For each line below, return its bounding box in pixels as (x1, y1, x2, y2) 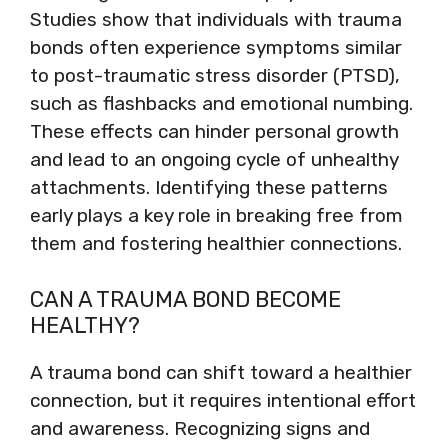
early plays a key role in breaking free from (30, 204, 403, 227)
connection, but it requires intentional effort (30, 388, 416, 412)
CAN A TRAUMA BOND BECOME (30, 285, 341, 313)
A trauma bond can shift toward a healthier (30, 360, 412, 384)
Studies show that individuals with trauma (30, 8, 402, 31)
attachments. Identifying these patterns (30, 176, 388, 199)
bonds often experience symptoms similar (30, 36, 402, 59)
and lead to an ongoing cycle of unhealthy (30, 148, 398, 171)
